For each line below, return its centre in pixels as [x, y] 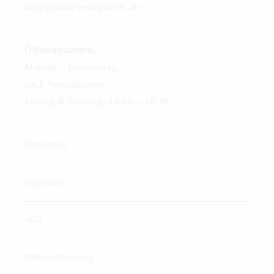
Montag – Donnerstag [71, 67]
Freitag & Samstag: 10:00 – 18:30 [97, 102]
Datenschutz [45, 145]
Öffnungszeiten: [61, 50]
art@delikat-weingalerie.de [82, 7]
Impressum [43, 182]
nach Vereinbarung [65, 84]
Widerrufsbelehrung [59, 257]
